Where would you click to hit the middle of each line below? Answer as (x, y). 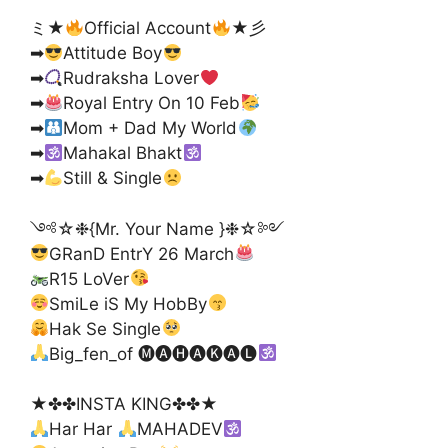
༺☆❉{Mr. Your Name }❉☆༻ (157, 228)
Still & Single (113, 178)
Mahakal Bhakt (123, 153)
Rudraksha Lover (131, 78)
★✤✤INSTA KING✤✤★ (124, 404)
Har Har (83, 429)
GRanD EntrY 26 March (142, 253)
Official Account (148, 28)
